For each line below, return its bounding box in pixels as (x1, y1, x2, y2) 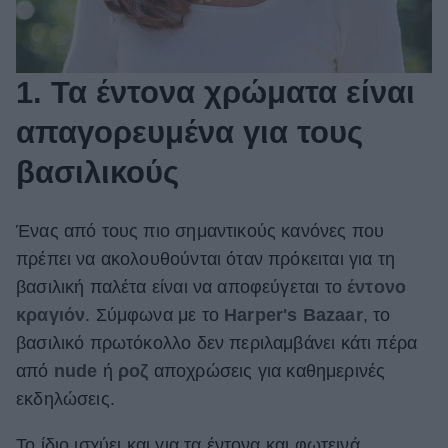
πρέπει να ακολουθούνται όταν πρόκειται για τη (16, 248, 395, 269)
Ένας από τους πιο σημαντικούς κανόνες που (16, 220, 385, 241)
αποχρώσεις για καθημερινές (153, 360, 386, 381)
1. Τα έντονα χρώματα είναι (16, 74, 415, 110)
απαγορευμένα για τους (16, 114, 363, 150)
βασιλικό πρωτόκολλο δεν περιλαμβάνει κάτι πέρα (16, 332, 418, 353)
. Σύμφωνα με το (85, 304, 225, 325)
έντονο (347, 276, 407, 297)
